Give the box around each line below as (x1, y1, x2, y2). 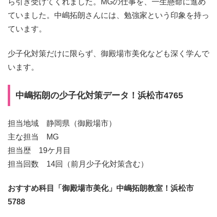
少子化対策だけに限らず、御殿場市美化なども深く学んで (8, 49, 209, 58)
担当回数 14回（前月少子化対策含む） (8, 159, 148, 168)
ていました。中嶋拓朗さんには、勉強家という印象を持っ (8, 11, 209, 20)
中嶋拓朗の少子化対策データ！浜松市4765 (15, 90, 183, 100)
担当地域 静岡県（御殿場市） (8, 119, 116, 127)
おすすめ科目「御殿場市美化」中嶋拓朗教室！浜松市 (8, 184, 194, 193)
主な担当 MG (8, 132, 59, 141)
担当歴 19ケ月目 (8, 146, 71, 155)
